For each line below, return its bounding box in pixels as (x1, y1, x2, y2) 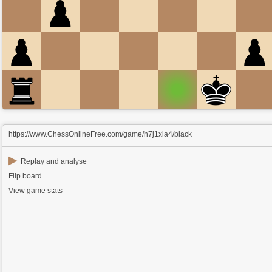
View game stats (8, 186, 63, 195)
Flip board (8, 172, 42, 180)
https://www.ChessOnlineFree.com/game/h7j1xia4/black (8, 130, 192, 138)
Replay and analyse (21, 157, 87, 166)
